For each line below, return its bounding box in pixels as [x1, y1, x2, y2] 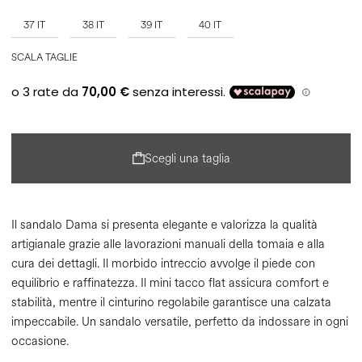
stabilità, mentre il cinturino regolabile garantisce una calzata [11, 294, 331, 312]
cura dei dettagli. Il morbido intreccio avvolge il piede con [11, 255, 315, 273]
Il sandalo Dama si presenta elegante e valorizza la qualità [11, 217, 318, 234]
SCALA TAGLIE [11, 51, 78, 65]
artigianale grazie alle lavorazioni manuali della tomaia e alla [11, 236, 325, 254]
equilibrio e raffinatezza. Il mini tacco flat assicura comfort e [11, 275, 329, 293]
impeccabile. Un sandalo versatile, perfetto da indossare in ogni [11, 314, 348, 331]
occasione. [11, 333, 69, 351]
